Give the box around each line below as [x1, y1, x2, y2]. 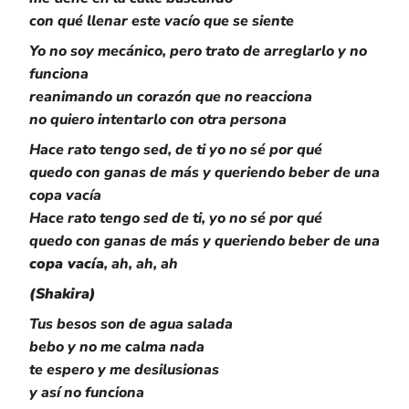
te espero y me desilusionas [29, 360, 219, 380]
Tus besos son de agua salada [29, 314, 233, 334]
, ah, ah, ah [104, 254, 178, 274]
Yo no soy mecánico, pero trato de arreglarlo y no [29, 41, 367, 61]
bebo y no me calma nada [29, 337, 204, 357]
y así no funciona [29, 383, 144, 403]
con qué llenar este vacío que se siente [29, 11, 294, 31]
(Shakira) [29, 284, 96, 304]
